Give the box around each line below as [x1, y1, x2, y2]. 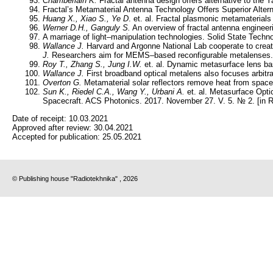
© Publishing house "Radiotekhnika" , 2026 [12, 174, 138, 182]
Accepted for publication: [12, 132, 102, 141]
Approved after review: [12, 122, 94, 132]
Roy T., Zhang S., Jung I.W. [43, 60, 142, 69]
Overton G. [43, 78, 82, 88]
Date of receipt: [12, 113, 69, 123]
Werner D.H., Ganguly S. [43, 23, 130, 33]
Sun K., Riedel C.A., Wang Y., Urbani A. [43, 87, 185, 97]
